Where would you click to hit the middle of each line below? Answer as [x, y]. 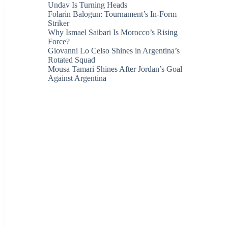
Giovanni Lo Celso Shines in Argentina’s [114, 51]
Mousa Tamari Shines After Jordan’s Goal [115, 69]
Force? [59, 41]
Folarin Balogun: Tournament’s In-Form [112, 14]
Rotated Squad [72, 60]
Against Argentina [77, 78]
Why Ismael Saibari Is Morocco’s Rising [113, 32]
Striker [59, 23]
